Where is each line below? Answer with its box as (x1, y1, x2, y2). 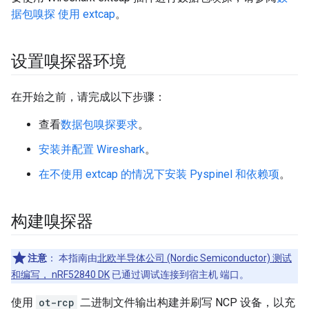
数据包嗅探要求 (61, 118, 138, 131)
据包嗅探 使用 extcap (11, 8, 115, 21)
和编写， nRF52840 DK (11, 269, 110, 280)
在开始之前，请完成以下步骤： (11, 90, 166, 103)
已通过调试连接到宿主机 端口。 (110, 269, 249, 280)
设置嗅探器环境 (11, 52, 126, 71)
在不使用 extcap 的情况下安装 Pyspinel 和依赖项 (39, 168, 279, 181)
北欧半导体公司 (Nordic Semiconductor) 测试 (97, 252, 292, 263)
